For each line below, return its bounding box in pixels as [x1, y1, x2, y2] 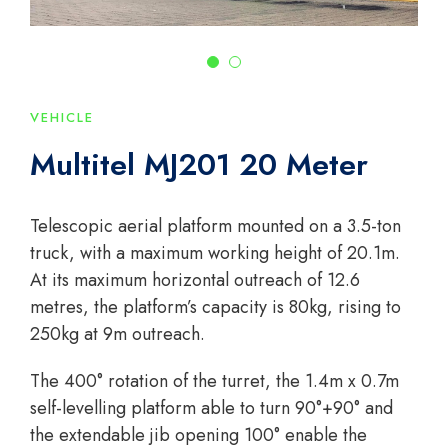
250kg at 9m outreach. [30, 321, 205, 348]
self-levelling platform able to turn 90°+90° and [30, 395, 393, 422]
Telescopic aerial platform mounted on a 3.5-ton [30, 213, 401, 240]
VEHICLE [30, 108, 94, 128]
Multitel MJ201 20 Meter [30, 143, 368, 187]
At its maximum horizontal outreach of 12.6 [30, 267, 360, 294]
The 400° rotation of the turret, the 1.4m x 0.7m [30, 368, 399, 395]
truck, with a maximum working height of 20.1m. [30, 240, 400, 267]
